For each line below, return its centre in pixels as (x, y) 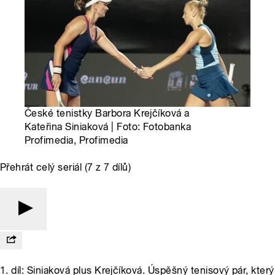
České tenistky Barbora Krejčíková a (107, 114)
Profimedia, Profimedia (76, 141)
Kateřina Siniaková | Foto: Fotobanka (108, 127)
